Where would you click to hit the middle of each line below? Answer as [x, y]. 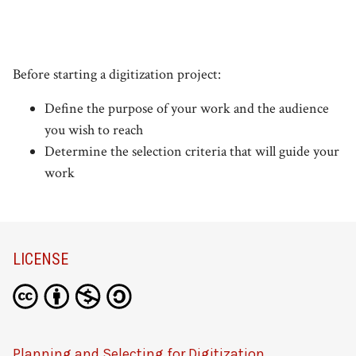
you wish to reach [94, 130]
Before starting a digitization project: [117, 74]
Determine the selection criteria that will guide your [192, 151]
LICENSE [41, 259]
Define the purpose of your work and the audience [187, 108]
